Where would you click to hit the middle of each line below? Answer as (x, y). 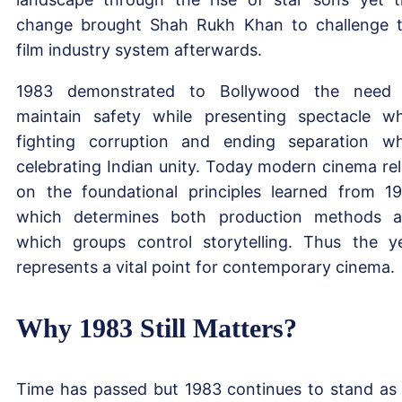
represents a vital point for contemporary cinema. (205, 267)
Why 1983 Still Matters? (157, 328)
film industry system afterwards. (139, 49)
